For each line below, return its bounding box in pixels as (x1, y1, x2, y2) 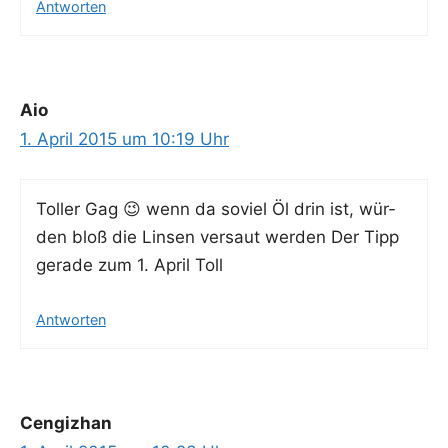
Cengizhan (20, 412, 112, 433)
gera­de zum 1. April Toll (36, 255, 223, 276)
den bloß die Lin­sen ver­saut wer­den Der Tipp (36, 227, 399, 248)
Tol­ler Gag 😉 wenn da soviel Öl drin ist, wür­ (36, 199, 395, 220)
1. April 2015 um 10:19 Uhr (20, 128, 229, 149)
